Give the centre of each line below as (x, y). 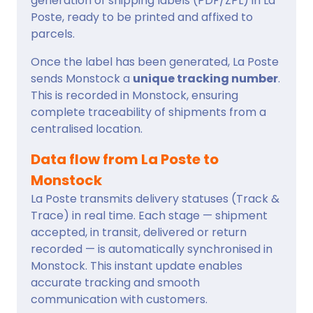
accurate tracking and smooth (115, 282)
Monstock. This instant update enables (137, 265)
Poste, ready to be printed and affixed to (142, 17)
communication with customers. (119, 299)
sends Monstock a (82, 78)
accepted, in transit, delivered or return (139, 232)
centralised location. (87, 129)
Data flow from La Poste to (125, 159)
